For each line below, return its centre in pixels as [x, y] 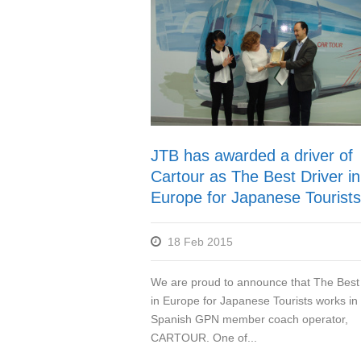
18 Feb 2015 [200, 241]
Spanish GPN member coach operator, [249, 319]
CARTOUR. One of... [204, 337]
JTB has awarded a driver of [252, 155]
